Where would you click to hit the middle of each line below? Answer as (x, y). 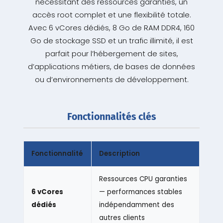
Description (119, 154)
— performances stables (140, 192)
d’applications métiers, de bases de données (111, 67)
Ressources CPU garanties (143, 179)
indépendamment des (136, 205)
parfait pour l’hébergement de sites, (111, 54)
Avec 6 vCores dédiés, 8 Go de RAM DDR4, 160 (111, 28)
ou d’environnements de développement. (111, 80)
